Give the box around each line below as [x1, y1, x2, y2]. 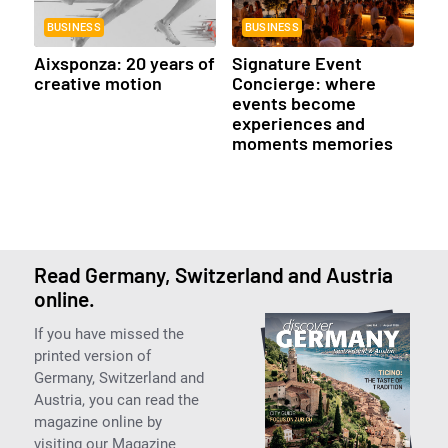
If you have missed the [33, 324, 184, 343]
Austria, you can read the [33, 390, 199, 409]
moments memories [231, 131, 393, 154]
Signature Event [231, 51, 362, 74]
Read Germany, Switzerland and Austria [33, 261, 393, 287]
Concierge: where [231, 71, 376, 94]
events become [231, 91, 356, 114]
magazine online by [33, 412, 162, 431]
